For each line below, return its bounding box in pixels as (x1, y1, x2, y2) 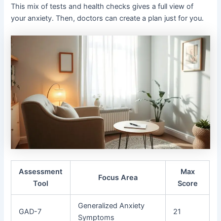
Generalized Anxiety (78, 201, 145, 211)
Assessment (19, 167, 63, 177)
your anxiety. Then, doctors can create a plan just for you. (11, 13, 204, 23)
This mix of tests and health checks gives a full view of (11, 1, 194, 11)
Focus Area (98, 173, 138, 183)
